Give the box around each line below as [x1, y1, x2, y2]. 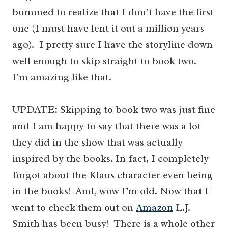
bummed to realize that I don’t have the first [12, 6, 214, 19]
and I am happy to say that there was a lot [12, 120, 201, 133]
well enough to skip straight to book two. [12, 54, 199, 68]
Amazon [136, 201, 173, 214]
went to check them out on [12, 201, 136, 214]
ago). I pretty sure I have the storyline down [12, 38, 213, 51]
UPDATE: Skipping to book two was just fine [12, 103, 215, 117]
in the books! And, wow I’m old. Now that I [12, 185, 209, 198]
